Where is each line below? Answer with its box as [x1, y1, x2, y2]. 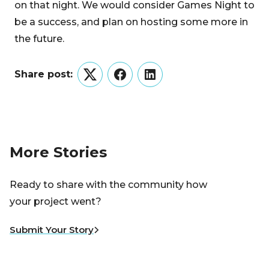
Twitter [89, 76, 124, 88]
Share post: [14, 68, 73, 80]
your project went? [10, 196, 101, 208]
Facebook [119, 76, 169, 88]
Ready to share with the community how [10, 179, 207, 191]
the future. [14, 33, 64, 44]
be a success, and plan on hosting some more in [14, 16, 248, 28]
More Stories [10, 144, 107, 161]
